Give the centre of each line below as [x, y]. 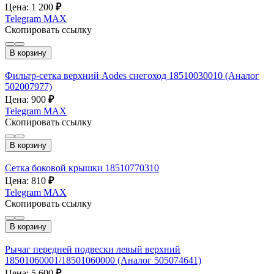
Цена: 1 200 [30, 7]
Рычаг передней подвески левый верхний [93, 249]
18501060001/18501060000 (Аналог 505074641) [103, 260]
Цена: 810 [27, 180]
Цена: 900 [27, 99]
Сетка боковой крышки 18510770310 [82, 168]
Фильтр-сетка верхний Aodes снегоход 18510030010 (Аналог [132, 75]
